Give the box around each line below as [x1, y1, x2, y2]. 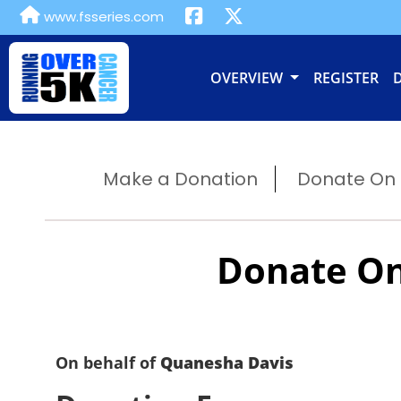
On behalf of [55, 352, 160, 373]
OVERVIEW [209, 68, 286, 88]
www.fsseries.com [40, 7, 164, 26]
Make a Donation [102, 166, 258, 192]
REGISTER [312, 68, 379, 88]
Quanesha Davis [160, 352, 294, 373]
